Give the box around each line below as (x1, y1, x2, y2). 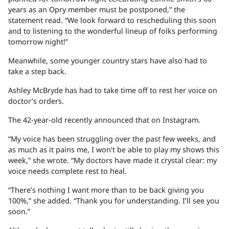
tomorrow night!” (8, 37, 68, 47)
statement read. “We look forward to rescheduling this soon (8, 15, 216, 26)
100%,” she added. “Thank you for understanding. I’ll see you (8, 196, 219, 206)
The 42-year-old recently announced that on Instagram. (8, 115, 200, 125)
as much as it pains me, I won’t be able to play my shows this (8, 145, 219, 155)
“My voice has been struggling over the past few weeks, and (8, 134, 216, 144)
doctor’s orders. (8, 96, 64, 106)
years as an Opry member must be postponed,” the (8, 5, 185, 15)
